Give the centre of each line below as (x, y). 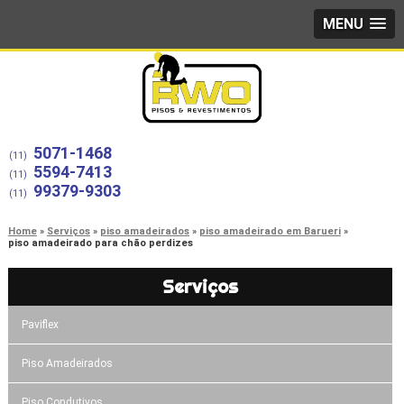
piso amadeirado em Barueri (270, 231)
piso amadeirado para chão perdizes (100, 243)
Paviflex (40, 324)
